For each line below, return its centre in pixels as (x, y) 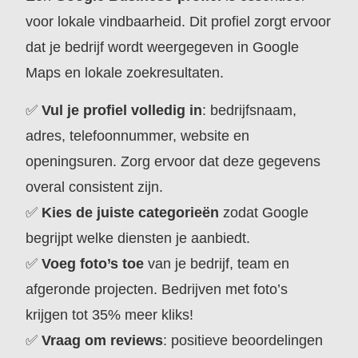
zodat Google (264, 212)
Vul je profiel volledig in (122, 110)
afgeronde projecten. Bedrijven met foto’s (157, 289)
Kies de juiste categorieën (131, 212)
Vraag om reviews (103, 340)
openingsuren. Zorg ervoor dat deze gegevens (173, 161)
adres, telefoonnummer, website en (138, 135)
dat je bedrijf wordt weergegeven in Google (163, 48)
